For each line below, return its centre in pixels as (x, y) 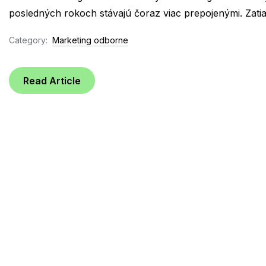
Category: (28, 40)
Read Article (52, 80)
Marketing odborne (90, 40)
